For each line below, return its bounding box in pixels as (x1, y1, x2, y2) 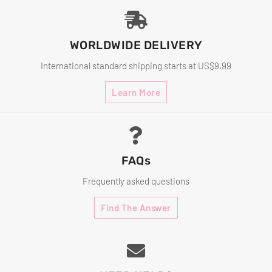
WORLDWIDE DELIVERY (69, 38, 203, 53)
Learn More (112, 87, 160, 98)
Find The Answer (101, 202, 171, 214)
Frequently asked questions (83, 175, 189, 187)
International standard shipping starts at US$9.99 (41, 60, 231, 72)
